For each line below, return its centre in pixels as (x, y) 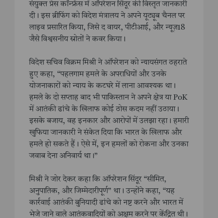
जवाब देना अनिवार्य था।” (64, 156)
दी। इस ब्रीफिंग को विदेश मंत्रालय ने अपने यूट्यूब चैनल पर (107, 16)
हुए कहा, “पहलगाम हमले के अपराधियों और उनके (98, 75)
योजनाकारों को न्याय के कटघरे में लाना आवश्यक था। (102, 86)
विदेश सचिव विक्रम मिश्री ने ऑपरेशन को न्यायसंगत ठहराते (108, 63)
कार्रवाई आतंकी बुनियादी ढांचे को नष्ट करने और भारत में (106, 203)
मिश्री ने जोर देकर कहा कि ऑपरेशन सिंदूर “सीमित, (98, 180)
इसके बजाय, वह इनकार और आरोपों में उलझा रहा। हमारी (109, 121)
